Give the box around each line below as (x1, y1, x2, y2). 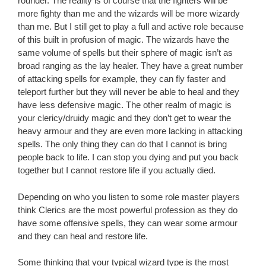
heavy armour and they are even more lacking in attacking (18, 126, 242, 137)
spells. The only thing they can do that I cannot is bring (18, 139, 227, 150)
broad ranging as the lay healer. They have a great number (18, 61, 243, 71)
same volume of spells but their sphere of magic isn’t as (18, 47, 233, 58)
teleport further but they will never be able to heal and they (18, 87, 239, 97)
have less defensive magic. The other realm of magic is (18, 100, 232, 110)
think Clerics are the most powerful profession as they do (18, 204, 237, 215)
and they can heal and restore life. (18, 230, 148, 241)
